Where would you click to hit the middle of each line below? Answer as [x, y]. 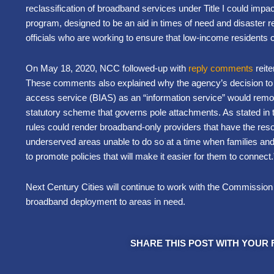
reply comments [221, 68]
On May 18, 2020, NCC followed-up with [107, 68]
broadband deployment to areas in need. [107, 202]
